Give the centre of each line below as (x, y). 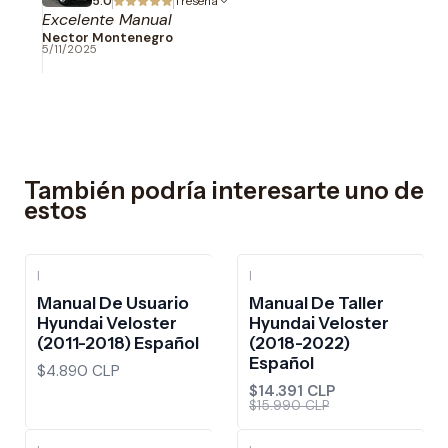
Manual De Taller (316, 302)
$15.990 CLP (289, 405)
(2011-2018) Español (118, 342)
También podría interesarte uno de (224, 191)
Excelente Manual (107, 20)
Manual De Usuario (113, 302)
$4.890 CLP (78, 370)
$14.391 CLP (292, 390)
